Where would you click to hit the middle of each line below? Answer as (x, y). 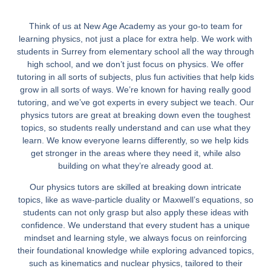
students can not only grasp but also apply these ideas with (135, 212)
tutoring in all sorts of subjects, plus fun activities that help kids (135, 77)
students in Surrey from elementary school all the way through (135, 51)
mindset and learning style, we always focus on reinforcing (135, 237)
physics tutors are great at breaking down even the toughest (135, 115)
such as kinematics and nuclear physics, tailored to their (135, 263)
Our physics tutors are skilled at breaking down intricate (135, 187)
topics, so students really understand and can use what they (135, 127)
